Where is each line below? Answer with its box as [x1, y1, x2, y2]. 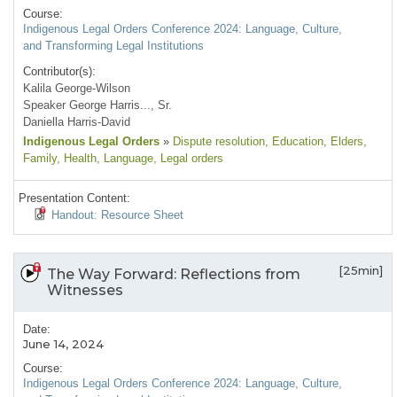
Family [23, 152, 57, 166]
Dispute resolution [169, 135, 265, 149]
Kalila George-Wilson [23, 82, 130, 96]
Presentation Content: [19, 191, 130, 206]
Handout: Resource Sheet [51, 208, 183, 222]
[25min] [339, 263, 383, 278]
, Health [57, 152, 97, 166]
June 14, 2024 [23, 337, 104, 352]
